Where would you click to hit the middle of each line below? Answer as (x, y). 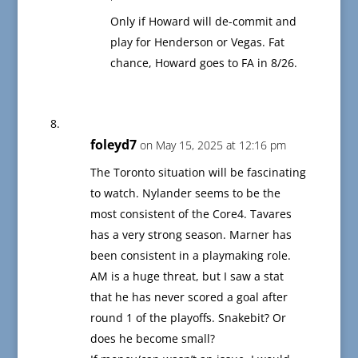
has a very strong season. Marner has (191, 235)
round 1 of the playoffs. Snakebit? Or (188, 318)
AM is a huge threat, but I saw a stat (187, 276)
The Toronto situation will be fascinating (198, 173)
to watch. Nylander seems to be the (185, 193)
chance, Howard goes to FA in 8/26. (203, 63)
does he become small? (152, 339)
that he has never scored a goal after (189, 297)
